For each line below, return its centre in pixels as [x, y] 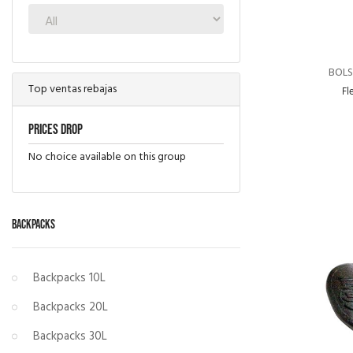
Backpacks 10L [69, 278]
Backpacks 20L [71, 307]
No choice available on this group [107, 157]
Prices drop [56, 129]
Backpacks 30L [70, 336]
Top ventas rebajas [72, 89]
